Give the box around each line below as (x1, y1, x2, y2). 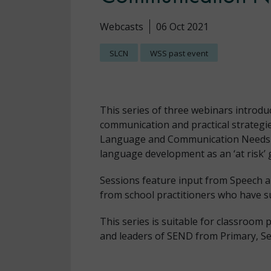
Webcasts (100, 20, 143, 33)
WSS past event (150, 48, 208, 59)
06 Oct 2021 (156, 20, 209, 33)
